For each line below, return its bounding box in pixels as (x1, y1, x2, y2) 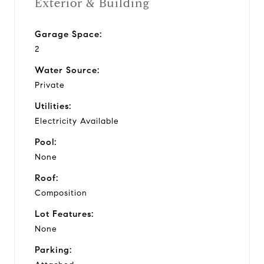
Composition (35, 187, 87, 198)
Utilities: (35, 100, 71, 111)
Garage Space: (35, 28, 102, 39)
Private (35, 80, 65, 90)
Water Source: (35, 64, 100, 75)
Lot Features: (35, 208, 94, 219)
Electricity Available (35, 115, 119, 126)
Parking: (35, 244, 72, 255)
